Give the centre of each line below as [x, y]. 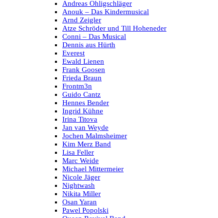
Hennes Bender [86, 103]
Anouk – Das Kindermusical [106, 12]
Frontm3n [77, 86]
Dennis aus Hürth [89, 45]
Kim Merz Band [87, 144]
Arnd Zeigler [82, 20]
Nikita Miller [82, 194]
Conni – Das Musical [94, 37]
